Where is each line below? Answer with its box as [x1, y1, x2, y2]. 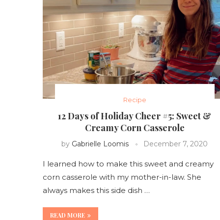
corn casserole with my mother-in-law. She [43, 172, 201, 182]
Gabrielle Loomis [72, 139, 129, 148]
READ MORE [50, 211, 85, 219]
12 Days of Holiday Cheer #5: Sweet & [58, 110, 212, 122]
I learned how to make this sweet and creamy [43, 159, 214, 168]
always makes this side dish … [43, 185, 150, 195]
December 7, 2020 [143, 139, 208, 148]
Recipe [123, 95, 146, 104]
